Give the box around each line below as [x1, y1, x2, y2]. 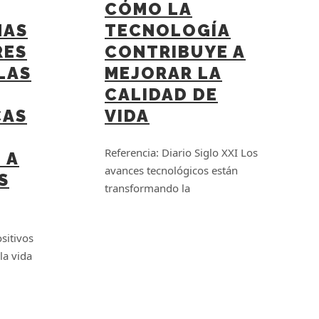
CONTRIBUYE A [105, 41, 246, 62]
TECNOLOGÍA [105, 20, 231, 41]
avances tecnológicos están [105, 163, 238, 178]
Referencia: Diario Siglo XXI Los [105, 145, 258, 160]
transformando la [105, 181, 190, 196]
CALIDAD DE [105, 84, 218, 105]
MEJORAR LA [105, 63, 222, 83]
